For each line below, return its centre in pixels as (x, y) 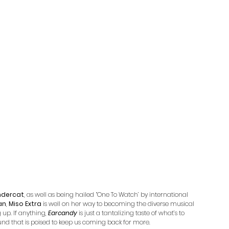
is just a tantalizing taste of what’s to (132, 213)
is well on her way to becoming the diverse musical (119, 203)
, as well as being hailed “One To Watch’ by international (107, 194)
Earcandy (63, 213)
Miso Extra (25, 203)
